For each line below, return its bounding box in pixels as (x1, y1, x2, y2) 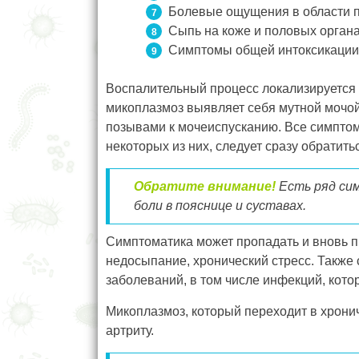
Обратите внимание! (134, 179, 276, 193)
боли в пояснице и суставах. (134, 198, 306, 212)
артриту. (106, 323, 154, 337)
